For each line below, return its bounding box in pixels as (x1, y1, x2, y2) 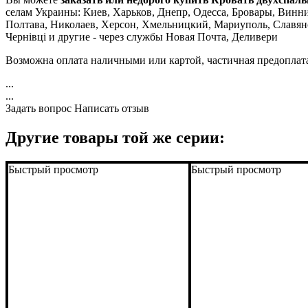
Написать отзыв (74, 102, 149, 114)
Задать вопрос (5, 102, 71, 114)
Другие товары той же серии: (5, 128, 225, 146)
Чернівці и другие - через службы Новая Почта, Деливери (5, 30, 278, 43)
